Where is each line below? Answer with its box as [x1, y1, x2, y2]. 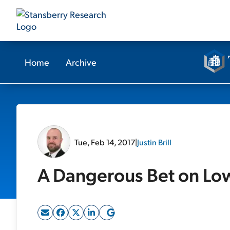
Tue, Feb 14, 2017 [74, 136, 135, 147]
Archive [66, 56, 97, 68]
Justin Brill [137, 136, 171, 147]
